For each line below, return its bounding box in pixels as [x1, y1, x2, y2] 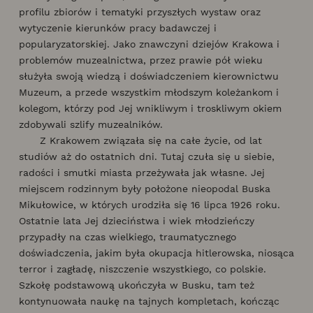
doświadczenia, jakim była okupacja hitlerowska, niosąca [19, 247, 294, 259]
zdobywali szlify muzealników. [19, 118, 163, 130]
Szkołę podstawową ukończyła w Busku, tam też [19, 279, 254, 291]
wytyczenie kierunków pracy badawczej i [19, 22, 217, 34]
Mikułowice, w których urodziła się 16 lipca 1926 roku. [19, 198, 280, 210]
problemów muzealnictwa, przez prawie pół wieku [19, 54, 263, 66]
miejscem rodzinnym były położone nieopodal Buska [19, 182, 270, 194]
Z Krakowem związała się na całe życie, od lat [19, 134, 262, 146]
